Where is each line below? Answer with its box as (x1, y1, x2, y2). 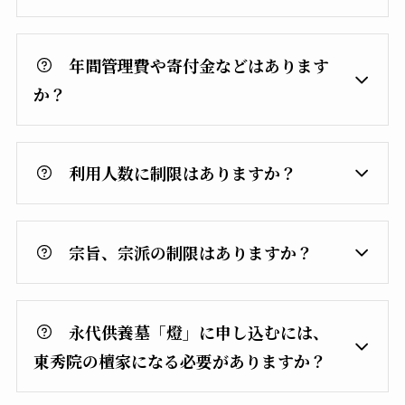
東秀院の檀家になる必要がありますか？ (33, 348, 326, 372)
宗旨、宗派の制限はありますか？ (69, 240, 314, 265)
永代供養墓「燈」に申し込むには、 (69, 319, 330, 344)
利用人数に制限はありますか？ (69, 161, 297, 185)
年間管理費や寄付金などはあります (69, 52, 330, 77)
